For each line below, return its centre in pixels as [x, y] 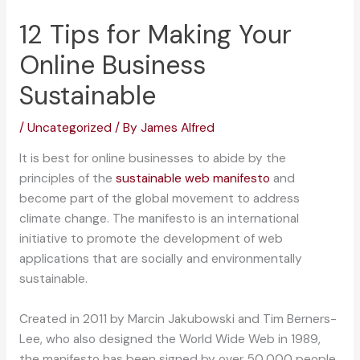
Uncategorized [69, 127]
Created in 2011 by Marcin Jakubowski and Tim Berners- [178, 319]
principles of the [67, 179]
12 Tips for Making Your [155, 34]
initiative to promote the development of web [151, 239]
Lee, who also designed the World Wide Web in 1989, [170, 340]
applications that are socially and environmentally [160, 259]
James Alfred [177, 127]
